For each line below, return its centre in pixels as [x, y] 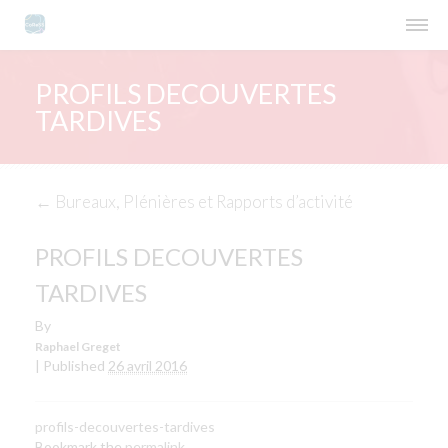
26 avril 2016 [147, 365]
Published [74, 365]
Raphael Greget [78, 346]
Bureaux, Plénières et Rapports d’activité [202, 201]
